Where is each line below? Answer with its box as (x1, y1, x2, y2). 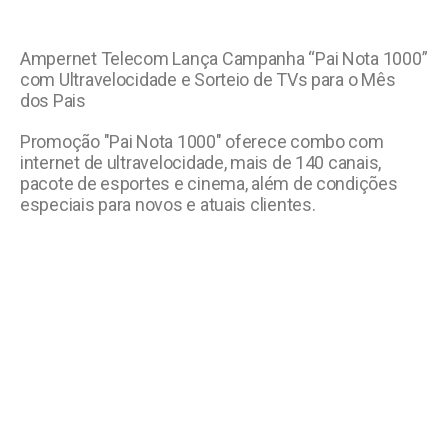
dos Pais (20, 89, 86, 111)
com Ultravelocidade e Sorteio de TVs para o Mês (20, 68, 396, 90)
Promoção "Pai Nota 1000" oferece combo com (20, 130, 384, 152)
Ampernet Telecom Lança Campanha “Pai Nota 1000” (20, 47, 428, 69)
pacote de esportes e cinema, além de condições (20, 172, 398, 194)
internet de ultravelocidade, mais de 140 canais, (20, 151, 382, 173)
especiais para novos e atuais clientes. (20, 193, 316, 215)
